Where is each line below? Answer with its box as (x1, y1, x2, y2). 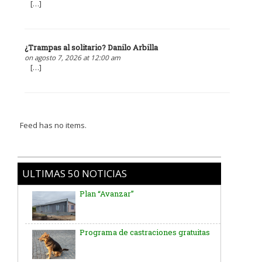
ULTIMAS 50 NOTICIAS (22, 167, 127, 181)
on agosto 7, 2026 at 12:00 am (24, 53, 120, 63)
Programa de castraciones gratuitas (79, 227, 210, 238)
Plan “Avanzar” (79, 188, 134, 199)
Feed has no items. (20, 120, 87, 131)
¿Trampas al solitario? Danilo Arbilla (24, 42, 158, 53)
